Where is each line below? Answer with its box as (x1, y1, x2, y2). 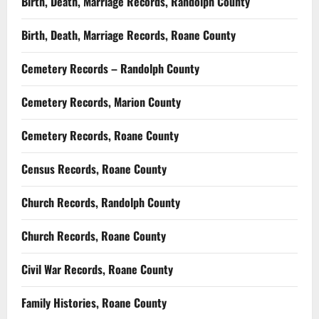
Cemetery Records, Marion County (21, 93, 181, 110)
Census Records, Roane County (21, 159, 167, 177)
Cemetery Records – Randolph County (21, 59, 199, 77)
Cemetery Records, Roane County (21, 126, 179, 144)
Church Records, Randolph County (21, 193, 180, 211)
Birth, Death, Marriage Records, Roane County (21, 26, 236, 43)
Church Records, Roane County (21, 226, 166, 244)
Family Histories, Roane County (21, 293, 167, 311)
